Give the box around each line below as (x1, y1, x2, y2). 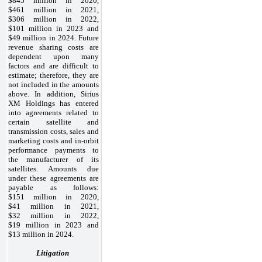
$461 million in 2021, (8, 5, 99, 14)
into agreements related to (8, 108, 99, 117)
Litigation (36, 248, 69, 257)
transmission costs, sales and (8, 126, 99, 136)
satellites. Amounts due (8, 164, 99, 173)
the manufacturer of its (8, 154, 99, 164)
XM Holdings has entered (8, 98, 99, 108)
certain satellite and (8, 117, 99, 126)
